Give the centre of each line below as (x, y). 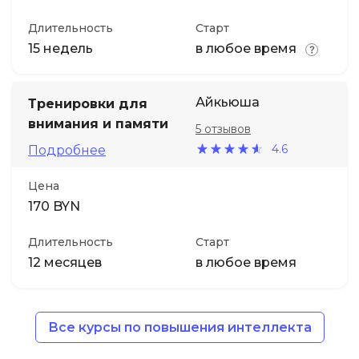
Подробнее (67, 150)
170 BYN (54, 206)
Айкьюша (228, 102)
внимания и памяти (98, 124)
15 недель (61, 48)
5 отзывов (223, 129)
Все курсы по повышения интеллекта (179, 327)
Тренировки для (88, 104)
